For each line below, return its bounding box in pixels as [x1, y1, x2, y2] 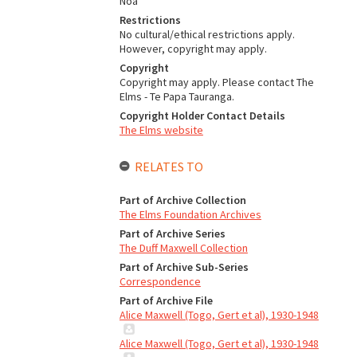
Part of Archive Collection [119, 193, 246, 207]
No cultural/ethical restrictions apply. [119, 27, 295, 41]
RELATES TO [134, 159, 203, 175]
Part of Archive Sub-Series [119, 260, 249, 274]
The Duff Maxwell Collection [119, 241, 248, 255]
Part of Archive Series [119, 226, 226, 241]
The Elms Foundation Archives [119, 207, 261, 222]
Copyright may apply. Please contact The [119, 75, 314, 89]
